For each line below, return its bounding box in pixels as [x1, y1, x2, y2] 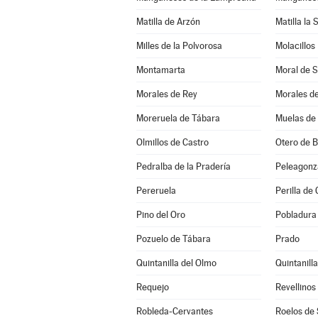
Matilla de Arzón [136, 16, 200, 27]
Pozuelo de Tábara [136, 234, 211, 244]
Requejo [136, 282, 169, 292]
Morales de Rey [136, 89, 197, 99]
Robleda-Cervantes [136, 306, 213, 317]
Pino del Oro [136, 209, 185, 220]
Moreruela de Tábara [136, 113, 220, 124]
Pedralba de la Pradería [136, 161, 231, 172]
